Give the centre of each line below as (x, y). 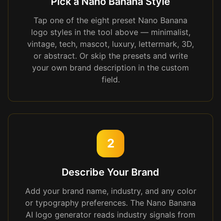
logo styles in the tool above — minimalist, (110, 32)
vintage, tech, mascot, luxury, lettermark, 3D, (110, 44)
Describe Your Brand (110, 172)
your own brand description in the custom (110, 68)
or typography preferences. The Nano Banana (110, 203)
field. (110, 79)
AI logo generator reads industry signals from (110, 215)
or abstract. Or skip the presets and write (110, 56)
